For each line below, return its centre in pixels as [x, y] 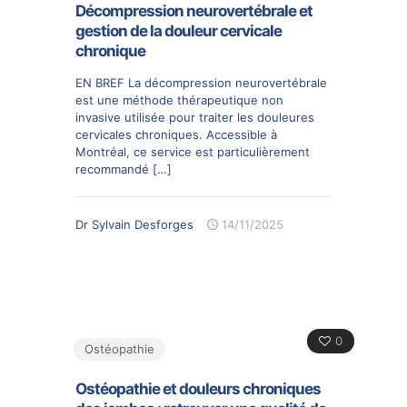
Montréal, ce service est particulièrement [193, 151]
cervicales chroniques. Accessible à [176, 134]
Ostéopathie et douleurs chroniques [198, 388]
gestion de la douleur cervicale [179, 30]
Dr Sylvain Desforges [134, 224]
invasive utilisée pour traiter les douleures [195, 117]
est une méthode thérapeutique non [179, 99]
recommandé [112, 169]
